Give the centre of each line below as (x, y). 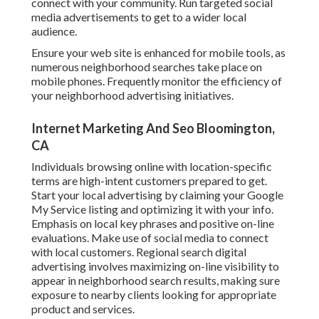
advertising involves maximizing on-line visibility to (155, 266)
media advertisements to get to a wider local (139, 17)
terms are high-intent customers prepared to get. (149, 181)
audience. (54, 31)
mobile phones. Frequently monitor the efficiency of (157, 81)
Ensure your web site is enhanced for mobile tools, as (158, 53)
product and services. (83, 309)
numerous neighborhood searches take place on (147, 67)
